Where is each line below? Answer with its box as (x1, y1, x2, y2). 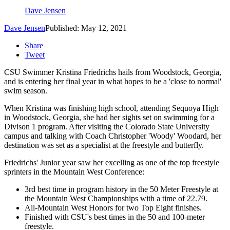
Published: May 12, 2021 (45, 24, 127, 33)
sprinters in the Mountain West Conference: (4, 167, 144, 177)
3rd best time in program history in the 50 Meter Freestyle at (25, 185, 218, 194)
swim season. (4, 86, 47, 95)
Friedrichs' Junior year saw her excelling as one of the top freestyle (4, 158, 219, 167)
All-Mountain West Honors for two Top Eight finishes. (25, 203, 202, 213)
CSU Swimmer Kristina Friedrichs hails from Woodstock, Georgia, (4, 68, 221, 77)
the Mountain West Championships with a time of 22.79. (25, 194, 207, 203)
